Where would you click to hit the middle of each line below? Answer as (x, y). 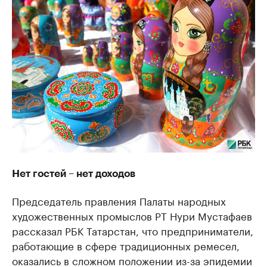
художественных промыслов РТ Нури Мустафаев (132, 215)
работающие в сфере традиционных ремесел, (126, 245)
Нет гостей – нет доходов (74, 174)
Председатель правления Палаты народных (119, 201)
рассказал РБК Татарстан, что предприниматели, (133, 230)
